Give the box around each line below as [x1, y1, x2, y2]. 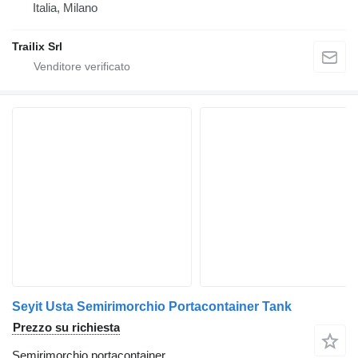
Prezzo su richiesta [13, 320, 120, 334]
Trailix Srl [12, 39, 62, 53]
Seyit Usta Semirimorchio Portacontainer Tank [12, 299, 292, 313]
